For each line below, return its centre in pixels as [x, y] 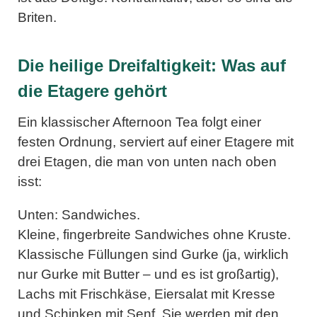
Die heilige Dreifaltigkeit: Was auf [152, 65]
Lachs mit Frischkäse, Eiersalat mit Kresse [146, 294]
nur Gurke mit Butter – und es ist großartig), [148, 274]
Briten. [37, 17]
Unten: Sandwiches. [79, 214]
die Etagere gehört [92, 91]
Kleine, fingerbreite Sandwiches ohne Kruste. [154, 234]
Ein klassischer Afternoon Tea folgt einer [139, 122]
